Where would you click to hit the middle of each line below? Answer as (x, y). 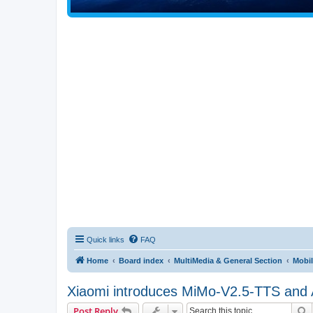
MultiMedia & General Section (228, 261)
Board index (141, 261)
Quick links (105, 240)
